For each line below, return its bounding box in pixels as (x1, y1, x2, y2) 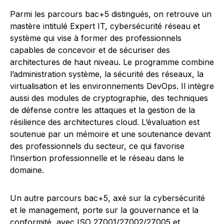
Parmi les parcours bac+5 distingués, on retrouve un (10, 9, 211, 19)
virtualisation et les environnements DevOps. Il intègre (10, 81, 214, 91)
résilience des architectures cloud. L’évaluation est (10, 117, 199, 127)
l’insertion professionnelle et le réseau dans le (10, 153, 184, 163)
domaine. (10, 165, 44, 175)
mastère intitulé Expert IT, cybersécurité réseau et (10, 21, 200, 31)
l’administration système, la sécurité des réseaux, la (10, 69, 203, 79)
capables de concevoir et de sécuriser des (10, 45, 170, 55)
